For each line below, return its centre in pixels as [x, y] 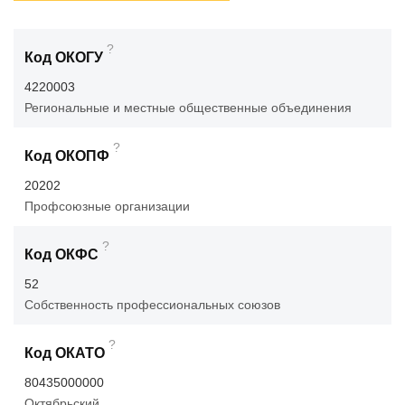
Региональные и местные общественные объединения [188, 108]
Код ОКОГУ [64, 58]
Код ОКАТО [65, 353]
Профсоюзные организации [107, 207]
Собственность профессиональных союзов [152, 305]
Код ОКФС [61, 255]
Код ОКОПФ [67, 156]
